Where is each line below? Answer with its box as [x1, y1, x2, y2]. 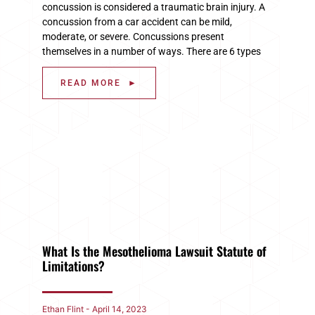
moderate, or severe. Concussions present [42, 30, 224, 42]
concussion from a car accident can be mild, [42, 15, 232, 27]
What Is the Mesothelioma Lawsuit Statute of [42, 241, 266, 260]
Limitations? [42, 256, 105, 275]
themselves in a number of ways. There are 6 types [42, 45, 261, 57]
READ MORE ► [60, 77, 138, 88]
